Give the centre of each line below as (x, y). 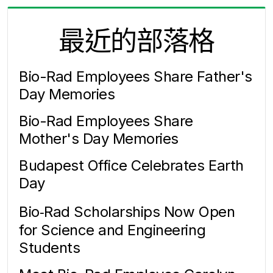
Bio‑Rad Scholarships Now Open (127, 211)
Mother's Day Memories (99, 138)
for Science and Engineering (112, 230)
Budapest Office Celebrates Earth (131, 165)
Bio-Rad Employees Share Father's (136, 76)
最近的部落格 (136, 41)
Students (50, 247)
